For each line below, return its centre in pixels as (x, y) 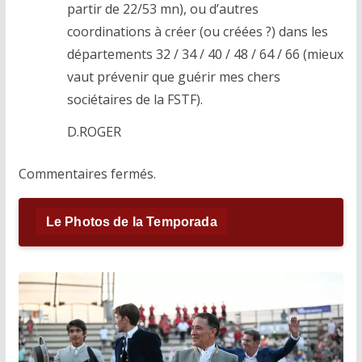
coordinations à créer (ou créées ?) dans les (197, 32)
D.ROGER (94, 132)
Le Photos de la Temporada (131, 222)
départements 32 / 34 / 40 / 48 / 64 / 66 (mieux (205, 55)
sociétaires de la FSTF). (135, 100)
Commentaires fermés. (87, 174)
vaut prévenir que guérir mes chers (173, 77)
